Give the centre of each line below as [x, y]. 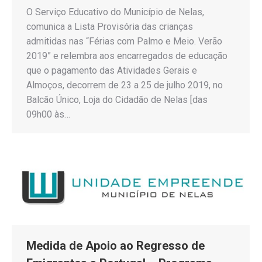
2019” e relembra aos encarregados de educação [127, 56]
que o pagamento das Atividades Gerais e [112, 71]
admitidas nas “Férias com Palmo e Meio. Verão [124, 42]
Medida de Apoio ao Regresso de [116, 246]
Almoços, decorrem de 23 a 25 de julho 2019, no [125, 85]
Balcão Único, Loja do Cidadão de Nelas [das [117, 100]
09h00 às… [48, 115]
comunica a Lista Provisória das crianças [110, 27]
